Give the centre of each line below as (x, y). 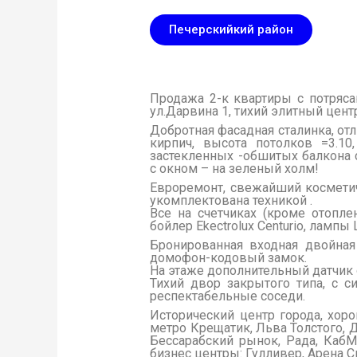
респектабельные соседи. (228, 296)
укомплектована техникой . (231, 201)
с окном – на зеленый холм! (235, 169)
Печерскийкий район (231, 30)
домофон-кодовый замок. (229, 258)
